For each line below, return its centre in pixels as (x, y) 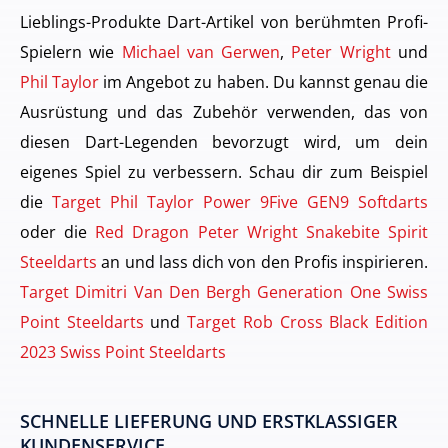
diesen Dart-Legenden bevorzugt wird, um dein (224, 142)
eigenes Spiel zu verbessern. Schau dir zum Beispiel (224, 172)
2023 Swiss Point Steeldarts (123, 352)
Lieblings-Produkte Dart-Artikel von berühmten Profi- (224, 22)
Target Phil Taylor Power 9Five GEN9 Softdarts (240, 202)
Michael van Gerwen (201, 52)
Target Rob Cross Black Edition (308, 322)
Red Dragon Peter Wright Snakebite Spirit (262, 232)
